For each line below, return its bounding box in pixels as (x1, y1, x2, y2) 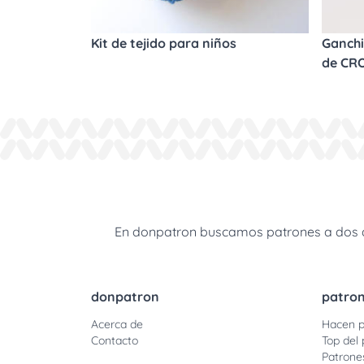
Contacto (91, 333, 138, 348)
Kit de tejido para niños (91, 35, 236, 51)
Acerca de (91, 317, 143, 331)
